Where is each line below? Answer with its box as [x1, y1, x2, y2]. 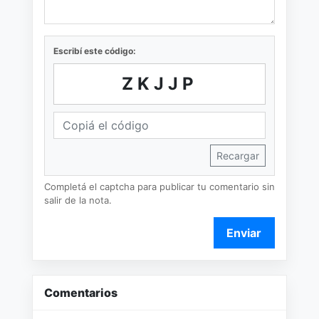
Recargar [216, 149, 259, 162]
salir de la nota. [44, 194, 112, 206]
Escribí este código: [53, 45, 136, 56]
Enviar [226, 225, 262, 240]
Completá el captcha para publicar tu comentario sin [44, 180, 275, 192]
